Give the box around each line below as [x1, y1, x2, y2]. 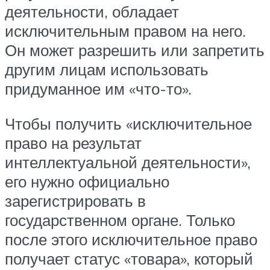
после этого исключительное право [5, 229, 257, 249]
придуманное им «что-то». [5, 79, 192, 99]
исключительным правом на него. [5, 21, 246, 41]
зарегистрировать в [5, 190, 146, 210]
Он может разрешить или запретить [5, 40, 265, 60]
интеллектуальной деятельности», [5, 152, 251, 172]
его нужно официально [5, 171, 169, 191]
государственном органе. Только [5, 210, 235, 230]
